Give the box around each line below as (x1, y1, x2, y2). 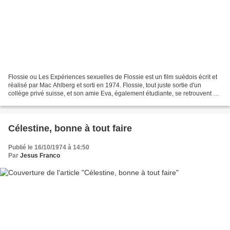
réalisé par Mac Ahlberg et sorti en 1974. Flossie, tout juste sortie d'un (8, 81, 201, 89)
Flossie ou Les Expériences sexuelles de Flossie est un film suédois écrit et (8, 73, 217, 81)
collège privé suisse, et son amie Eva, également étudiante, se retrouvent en (8, 89, 220, 97)
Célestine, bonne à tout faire (8, 123, 132, 133)
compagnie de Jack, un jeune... (8, 98, 95, 105)
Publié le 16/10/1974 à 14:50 (8, 143, 89, 151)
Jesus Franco (20, 151, 60, 159)
